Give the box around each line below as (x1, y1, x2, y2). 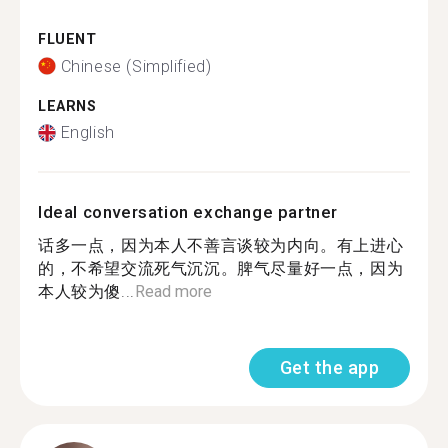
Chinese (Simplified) (60, 56, 212, 76)
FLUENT (38, 31, 97, 48)
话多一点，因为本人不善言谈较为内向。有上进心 (38, 236, 404, 255)
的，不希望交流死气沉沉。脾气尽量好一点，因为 (38, 259, 404, 278)
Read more (134, 282, 212, 301)
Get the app (279, 357, 379, 378)
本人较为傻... (38, 282, 135, 301)
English (60, 123, 115, 142)
